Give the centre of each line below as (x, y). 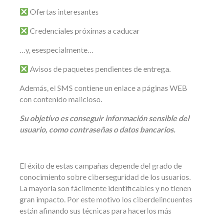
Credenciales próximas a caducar (84, 31)
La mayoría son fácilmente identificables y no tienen (105, 188)
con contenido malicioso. (61, 99)
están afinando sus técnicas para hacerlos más (96, 211)
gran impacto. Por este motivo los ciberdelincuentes (106, 199)
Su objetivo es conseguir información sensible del (104, 118)
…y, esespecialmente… (56, 50)
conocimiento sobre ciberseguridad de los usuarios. (105, 177)
